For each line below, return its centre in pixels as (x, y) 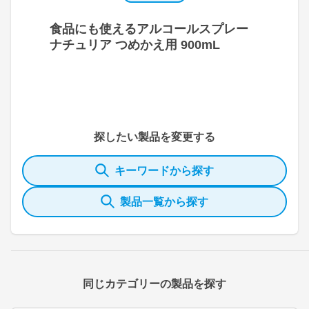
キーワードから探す (164, 170)
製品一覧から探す (164, 201)
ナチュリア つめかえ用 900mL (135, 44)
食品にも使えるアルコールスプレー (149, 29)
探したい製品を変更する (154, 137)
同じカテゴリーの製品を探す (154, 283)
